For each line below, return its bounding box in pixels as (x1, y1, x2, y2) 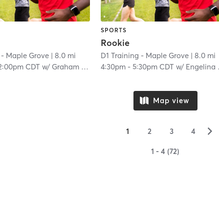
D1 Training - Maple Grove (101, 51, 189, 61)
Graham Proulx (52, 62, 82, 72)
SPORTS (101, 26, 127, 34)
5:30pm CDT (132, 62, 175, 72)
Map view (153, 96, 190, 106)
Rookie (101, 37, 130, 49)
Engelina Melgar (186, 62, 218, 72)
